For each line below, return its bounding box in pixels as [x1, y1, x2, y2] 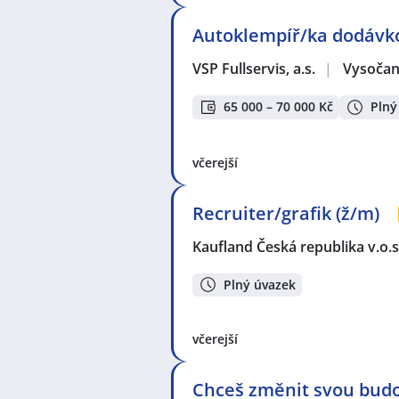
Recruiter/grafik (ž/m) [192, 200, 379, 225]
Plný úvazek [224, 275, 296, 293]
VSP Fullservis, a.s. [192, 59, 317, 79]
